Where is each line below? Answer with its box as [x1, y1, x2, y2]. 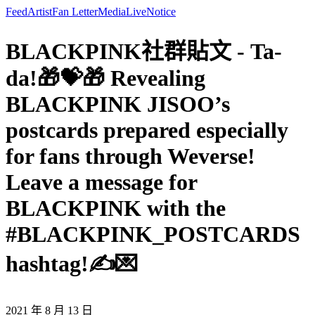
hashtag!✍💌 [6, 251, 138, 277]
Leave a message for [6, 169, 197, 195]
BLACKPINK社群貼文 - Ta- [6, 39, 282, 65]
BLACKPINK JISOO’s [6, 91, 230, 117]
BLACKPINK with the [6, 195, 226, 221]
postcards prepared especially [6, 117, 288, 143]
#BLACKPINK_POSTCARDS [6, 221, 300, 247]
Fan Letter [52, 6, 98, 18]
